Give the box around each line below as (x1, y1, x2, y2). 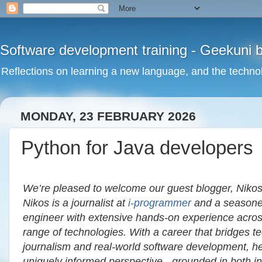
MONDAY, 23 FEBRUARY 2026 (20, 109, 196, 123)
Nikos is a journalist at (23, 196, 128, 209)
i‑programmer (128, 196, 191, 209)
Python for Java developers (21, 136, 253, 158)
